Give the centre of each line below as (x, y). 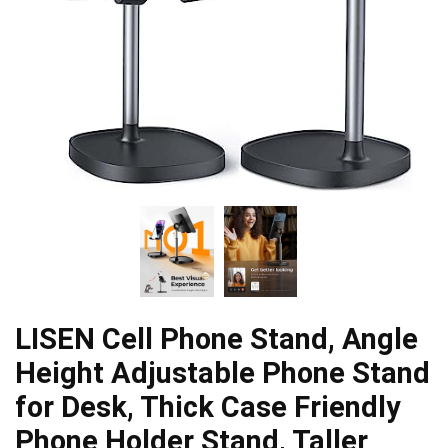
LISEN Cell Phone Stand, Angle (216, 339)
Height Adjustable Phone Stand (222, 373)
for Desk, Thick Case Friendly (208, 407)
